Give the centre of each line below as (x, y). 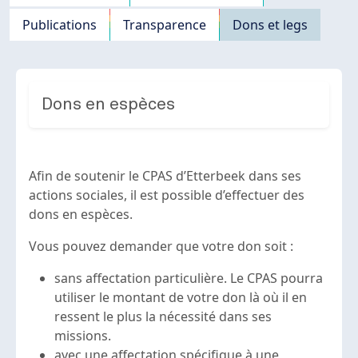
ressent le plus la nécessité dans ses (163, 317)
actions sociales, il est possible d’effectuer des (167, 195)
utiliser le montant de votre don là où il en (181, 298)
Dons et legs (270, 25)
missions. (83, 336)
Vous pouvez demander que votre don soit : (163, 247)
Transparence (165, 25)
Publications (60, 25)
